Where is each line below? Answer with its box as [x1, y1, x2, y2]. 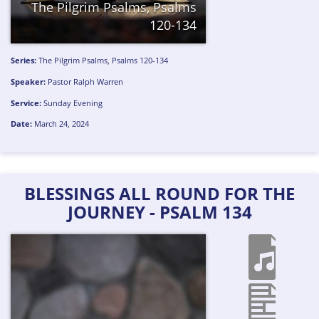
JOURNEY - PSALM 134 [67, 200, 252, 224]
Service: [11, 97, 42, 108]
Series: [11, 54, 37, 66]
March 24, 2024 [32, 118, 90, 130]
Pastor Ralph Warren [48, 75, 124, 87]
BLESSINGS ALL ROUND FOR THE [24, 182, 295, 206]
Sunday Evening [43, 97, 103, 108]
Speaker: [11, 75, 46, 87]
